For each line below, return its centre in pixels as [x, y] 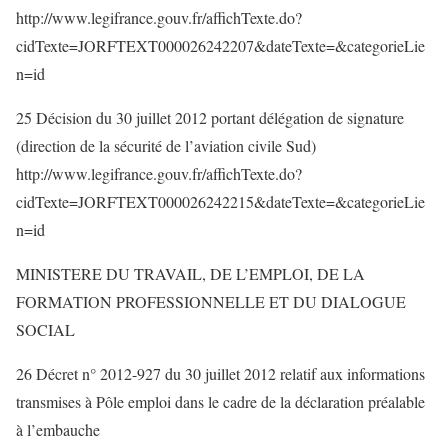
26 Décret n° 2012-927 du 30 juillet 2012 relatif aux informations [220, 373]
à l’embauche [58, 429]
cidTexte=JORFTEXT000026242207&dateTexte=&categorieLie [220, 45]
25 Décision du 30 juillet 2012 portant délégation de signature [210, 117]
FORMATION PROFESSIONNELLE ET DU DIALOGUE [211, 301]
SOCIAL [45, 329]
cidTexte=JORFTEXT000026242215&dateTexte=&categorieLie [220, 201]
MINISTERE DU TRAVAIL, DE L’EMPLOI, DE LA [190, 273]
